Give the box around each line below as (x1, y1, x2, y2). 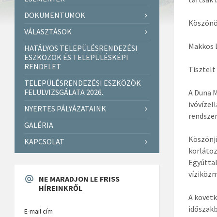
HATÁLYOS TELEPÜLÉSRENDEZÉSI (24, 43, 138, 53)
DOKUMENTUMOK (24, 10, 85, 20)
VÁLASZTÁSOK (24, 26, 72, 36)
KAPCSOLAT (24, 136, 64, 146)
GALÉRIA (24, 120, 53, 130)
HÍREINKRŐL (39, 183, 82, 193)
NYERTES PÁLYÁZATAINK (24, 103, 106, 113)
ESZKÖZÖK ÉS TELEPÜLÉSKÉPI (24, 52, 128, 62)
